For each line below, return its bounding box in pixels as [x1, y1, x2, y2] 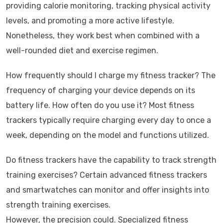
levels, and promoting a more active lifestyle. [6, 16, 174, 25]
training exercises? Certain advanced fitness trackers [6, 170, 207, 180]
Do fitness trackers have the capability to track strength [6, 155, 217, 165]
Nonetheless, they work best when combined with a [6, 31, 200, 40]
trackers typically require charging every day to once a [6, 115, 211, 125]
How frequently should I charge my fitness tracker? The [6, 71, 216, 80]
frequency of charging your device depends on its [6, 86, 195, 95]
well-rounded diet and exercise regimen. [6, 46, 158, 55]
